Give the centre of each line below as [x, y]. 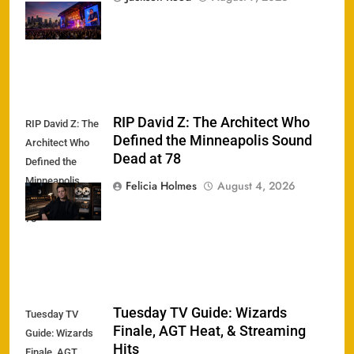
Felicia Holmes [161, 186]
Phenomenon [55, 9]
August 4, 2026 [256, 186]
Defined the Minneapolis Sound [213, 141]
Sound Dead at [58, 200]
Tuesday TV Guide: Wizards [200, 313]
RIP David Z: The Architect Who [211, 123]
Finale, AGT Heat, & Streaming [209, 331]
